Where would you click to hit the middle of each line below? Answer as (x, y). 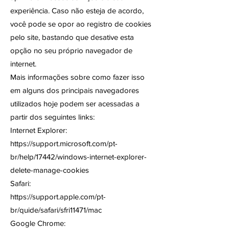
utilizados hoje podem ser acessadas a (75, 104)
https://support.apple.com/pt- (58, 197)
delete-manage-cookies (50, 170)
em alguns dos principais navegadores (75, 90)
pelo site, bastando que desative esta (72, 37)
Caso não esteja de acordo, (98, 10)
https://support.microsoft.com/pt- (64, 143)
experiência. (31, 10)
